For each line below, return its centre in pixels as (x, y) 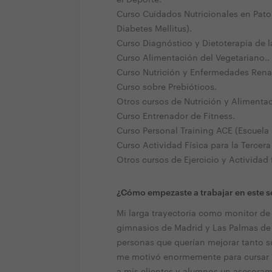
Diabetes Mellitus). (154, 29)
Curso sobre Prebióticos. (167, 87)
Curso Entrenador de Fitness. (176, 116)
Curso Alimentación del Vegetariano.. (193, 58)
